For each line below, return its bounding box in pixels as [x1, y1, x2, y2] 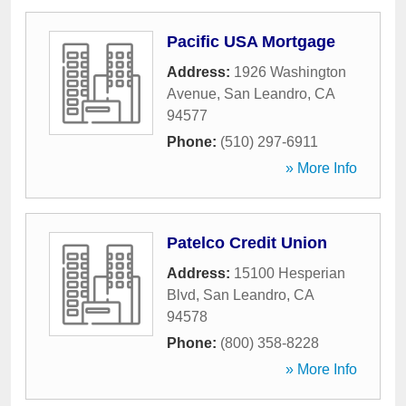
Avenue [167, 86, 217, 101]
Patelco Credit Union [167, 234, 327, 252]
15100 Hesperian [234, 266, 345, 281]
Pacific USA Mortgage [167, 33, 335, 51]
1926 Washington [234, 64, 346, 80]
